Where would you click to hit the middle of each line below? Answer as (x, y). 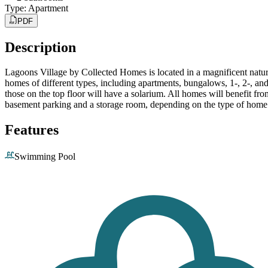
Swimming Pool (45, 157)
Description (40, 47)
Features (32, 130)
